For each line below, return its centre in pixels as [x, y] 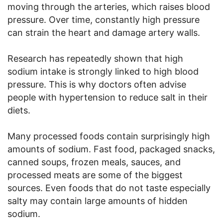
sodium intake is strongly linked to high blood [103, 71]
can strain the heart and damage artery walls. [104, 32]
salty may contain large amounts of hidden [98, 201]
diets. [19, 110]
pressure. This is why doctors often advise [97, 84]
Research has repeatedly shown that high [95, 58]
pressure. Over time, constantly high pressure [104, 19]
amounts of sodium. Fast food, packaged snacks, [111, 149]
